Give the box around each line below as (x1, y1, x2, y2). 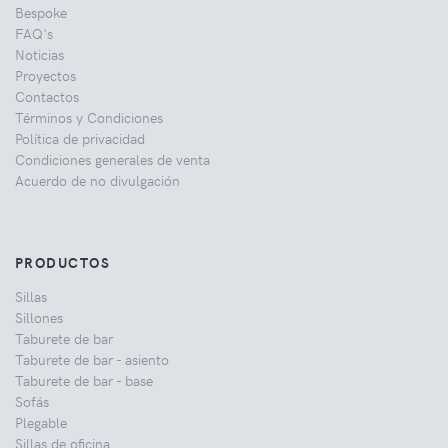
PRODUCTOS (15, 252, 110, 273)
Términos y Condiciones (15, 107, 163, 128)
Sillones (15, 307, 63, 328)
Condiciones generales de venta (15, 149, 210, 170)
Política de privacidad (15, 128, 145, 149)
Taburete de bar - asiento (15, 349, 169, 370)
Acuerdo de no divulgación (15, 170, 180, 191)
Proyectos (15, 65, 76, 86)
